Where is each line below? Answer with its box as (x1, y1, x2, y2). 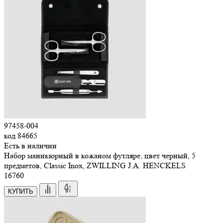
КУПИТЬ (8, 187, 33, 195)
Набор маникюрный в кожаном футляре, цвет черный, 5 (4, 150, 196, 160)
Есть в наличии (4, 140, 57, 150)
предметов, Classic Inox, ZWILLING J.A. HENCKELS (4, 160, 186, 170)
